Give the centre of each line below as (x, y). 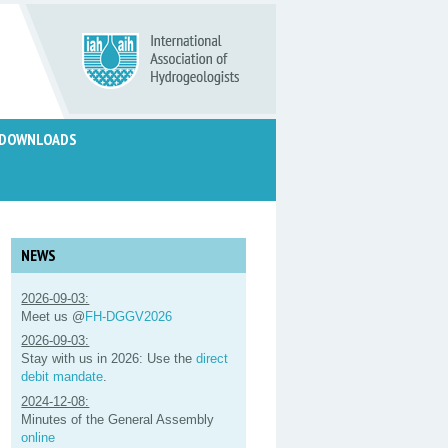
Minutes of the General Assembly (118, 419)
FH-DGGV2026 (129, 316)
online (38, 437)
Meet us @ (53, 316)
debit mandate (62, 377)
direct (212, 359)
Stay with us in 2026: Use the (109, 359)
